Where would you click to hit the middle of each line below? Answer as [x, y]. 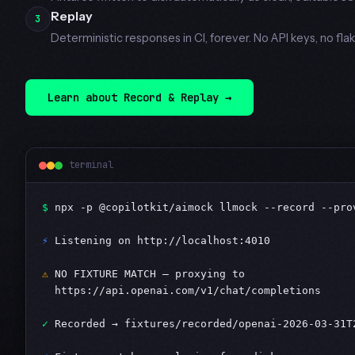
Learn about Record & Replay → [139, 98]
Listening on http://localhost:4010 [159, 241]
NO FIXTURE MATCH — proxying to [147, 274]
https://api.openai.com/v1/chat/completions [181, 291]
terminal [91, 165]
